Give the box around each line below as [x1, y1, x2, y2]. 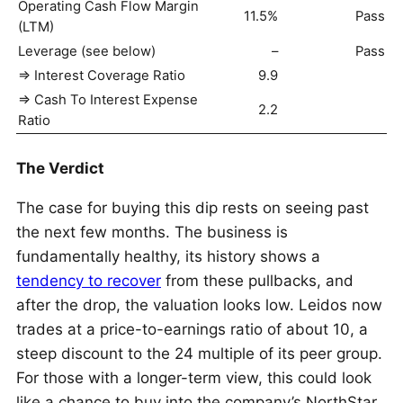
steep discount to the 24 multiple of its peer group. [16, 345, 382, 363]
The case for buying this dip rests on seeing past [16, 199, 369, 217]
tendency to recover [16, 272, 161, 290]
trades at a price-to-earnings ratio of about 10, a [16, 320, 368, 338]
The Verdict [16, 159, 104, 177]
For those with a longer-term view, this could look [16, 369, 372, 387]
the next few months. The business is [16, 223, 288, 241]
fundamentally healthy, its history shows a [16, 247, 320, 265]
